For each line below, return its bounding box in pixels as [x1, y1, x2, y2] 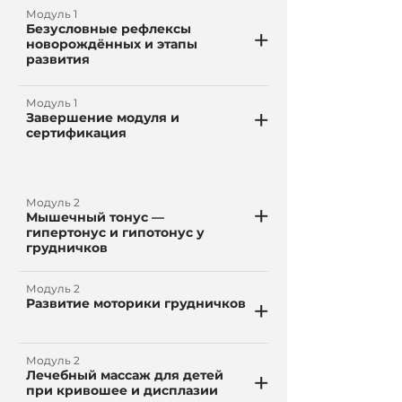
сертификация [26, 125, 127, 141]
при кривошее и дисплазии [26, 382, 218, 398]
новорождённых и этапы [26, 36, 197, 52]
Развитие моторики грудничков [26, 295, 246, 311]
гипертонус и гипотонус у [26, 224, 205, 240]
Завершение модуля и [26, 109, 179, 126]
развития [26, 51, 90, 67]
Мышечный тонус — [26, 209, 164, 225]
